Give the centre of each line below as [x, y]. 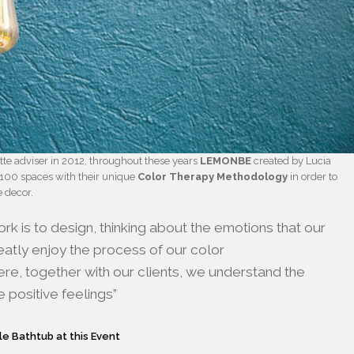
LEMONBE [226, 161]
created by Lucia [292, 161]
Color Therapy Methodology [213, 177]
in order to [313, 177]
